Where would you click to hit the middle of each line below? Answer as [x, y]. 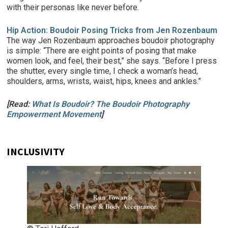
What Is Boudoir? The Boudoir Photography [111, 104]
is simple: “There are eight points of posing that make [102, 50]
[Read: [19, 104]
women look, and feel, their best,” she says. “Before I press [112, 61]
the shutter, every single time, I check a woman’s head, [103, 71]
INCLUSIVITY [36, 151]
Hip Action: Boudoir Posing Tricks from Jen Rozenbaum [112, 30]
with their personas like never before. [73, 7]
